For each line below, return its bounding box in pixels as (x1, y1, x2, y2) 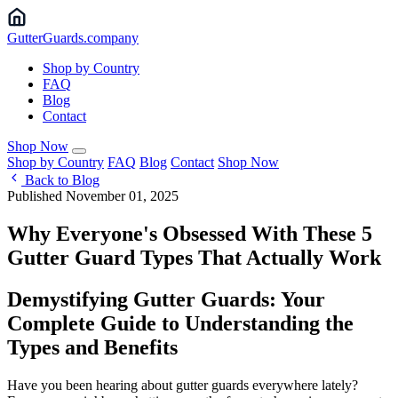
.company (84, 30, 139, 45)
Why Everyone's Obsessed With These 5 (7, 221, 372, 245)
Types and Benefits (7, 335, 178, 359)
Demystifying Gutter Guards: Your (7, 287, 325, 311)
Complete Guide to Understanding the (7, 311, 354, 335)
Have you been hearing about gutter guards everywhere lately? (7, 377, 358, 393)
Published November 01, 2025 (7, 188, 179, 203)
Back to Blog (21, 172, 99, 187)
